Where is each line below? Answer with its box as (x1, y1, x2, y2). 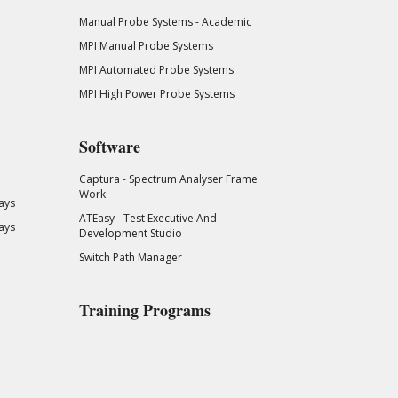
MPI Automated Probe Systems (78, 61, 234, 77)
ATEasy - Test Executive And (78, 211, 217, 227)
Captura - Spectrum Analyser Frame (78, 171, 258, 187)
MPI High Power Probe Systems (78, 85, 235, 101)
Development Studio (78, 226, 182, 242)
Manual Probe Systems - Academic (78, 13, 251, 29)
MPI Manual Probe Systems (78, 37, 213, 53)
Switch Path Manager (78, 250, 182, 266)
